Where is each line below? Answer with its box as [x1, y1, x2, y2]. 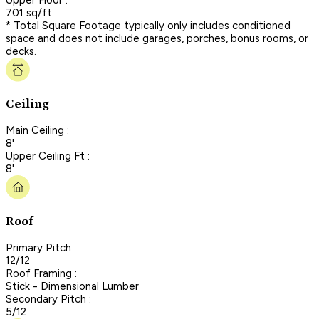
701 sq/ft [6, 6, 52, 19]
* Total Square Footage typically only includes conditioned [6, 19, 291, 32]
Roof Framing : [6, 266, 77, 280]
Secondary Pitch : [6, 292, 91, 305]
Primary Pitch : [6, 241, 76, 254]
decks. [6, 44, 36, 58]
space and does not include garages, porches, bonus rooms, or [6, 31, 308, 45]
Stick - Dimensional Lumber [6, 279, 139, 293]
